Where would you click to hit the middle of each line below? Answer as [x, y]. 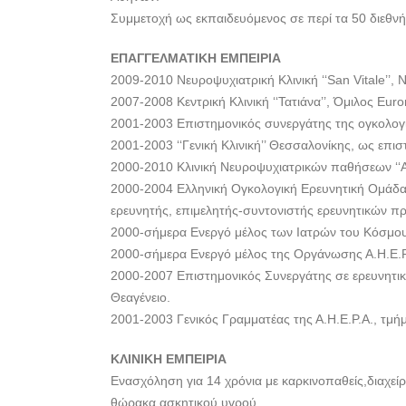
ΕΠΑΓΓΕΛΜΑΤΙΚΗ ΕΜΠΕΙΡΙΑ [196, 58]
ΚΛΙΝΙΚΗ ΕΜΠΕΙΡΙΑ [169, 359]
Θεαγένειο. [140, 297]
